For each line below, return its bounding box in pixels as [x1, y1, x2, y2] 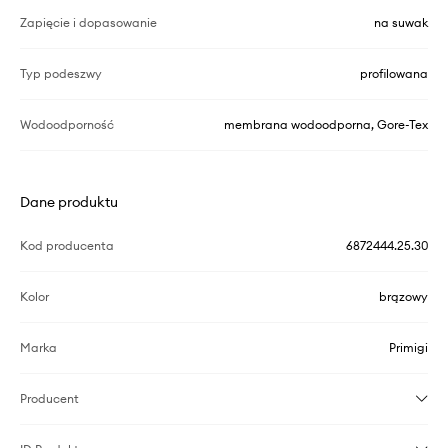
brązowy [379, 289, 428, 305]
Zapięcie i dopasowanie [20, 15, 157, 31]
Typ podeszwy [20, 66, 102, 82]
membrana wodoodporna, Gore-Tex [224, 117, 428, 133]
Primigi [389, 340, 428, 356]
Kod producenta [20, 238, 114, 254]
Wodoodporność [20, 117, 114, 133]
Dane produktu [20, 193, 118, 212]
